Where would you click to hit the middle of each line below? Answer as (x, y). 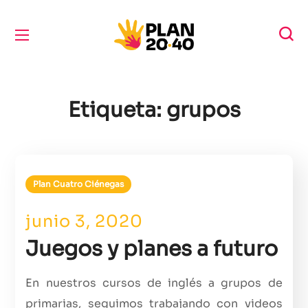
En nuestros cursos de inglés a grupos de (154, 283)
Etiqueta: (117, 110)
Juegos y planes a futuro (152, 249)
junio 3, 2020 (85, 221)
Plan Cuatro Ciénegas (79, 184)
